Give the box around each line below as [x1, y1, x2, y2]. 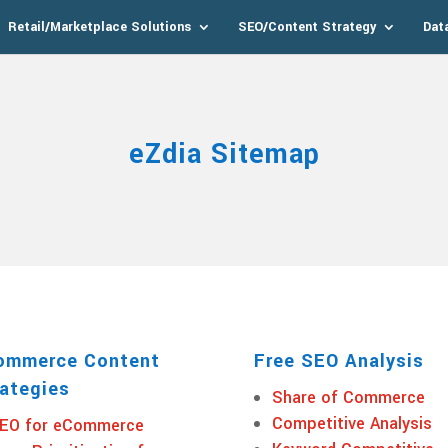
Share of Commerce [271, 385, 425, 409]
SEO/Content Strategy [237, 18, 376, 36]
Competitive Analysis [271, 411, 432, 435]
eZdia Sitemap [128, 134, 320, 174]
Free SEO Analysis [253, 347, 424, 374]
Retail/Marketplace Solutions [7, 18, 191, 36]
